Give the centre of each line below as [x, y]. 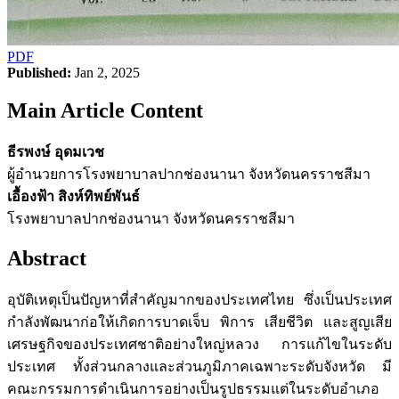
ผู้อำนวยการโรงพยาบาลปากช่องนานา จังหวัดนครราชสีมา [189, 174]
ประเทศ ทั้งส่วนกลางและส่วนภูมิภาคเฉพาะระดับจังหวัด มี [199, 367]
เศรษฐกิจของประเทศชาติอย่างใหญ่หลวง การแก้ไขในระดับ [199, 345]
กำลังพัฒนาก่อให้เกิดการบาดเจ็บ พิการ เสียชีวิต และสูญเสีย [199, 322]
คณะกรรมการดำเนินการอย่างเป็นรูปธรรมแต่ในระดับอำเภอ [193, 389]
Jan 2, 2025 [106, 72]
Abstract [47, 259]
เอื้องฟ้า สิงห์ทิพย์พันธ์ [73, 196]
